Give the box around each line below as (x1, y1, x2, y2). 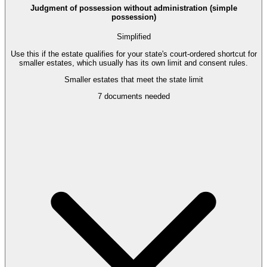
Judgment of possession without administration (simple (30, 4, 237, 13)
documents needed (101, 92, 170, 101)
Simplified (116, 32, 151, 42)
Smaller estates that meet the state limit (64, 74, 203, 84)
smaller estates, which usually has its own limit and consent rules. (19, 58, 248, 67)
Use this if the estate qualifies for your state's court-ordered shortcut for (10, 49, 257, 58)
